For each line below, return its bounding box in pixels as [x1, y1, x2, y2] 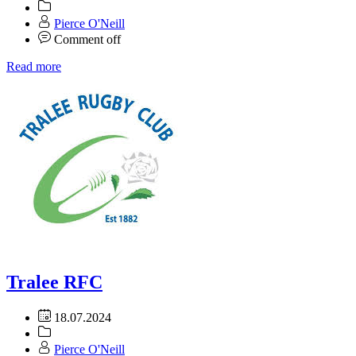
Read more [6, 60, 61, 74]
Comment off [54, 33, 121, 47]
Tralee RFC [6, 272, 103, 293]
